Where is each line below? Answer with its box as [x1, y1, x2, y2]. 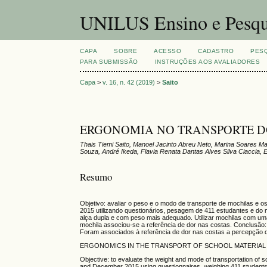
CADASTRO [198, 48, 234, 54]
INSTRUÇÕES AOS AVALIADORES [154, 58, 260, 65]
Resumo [80, 169, 113, 184]
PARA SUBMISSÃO [80, 58, 138, 65]
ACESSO [154, 48, 182, 54]
